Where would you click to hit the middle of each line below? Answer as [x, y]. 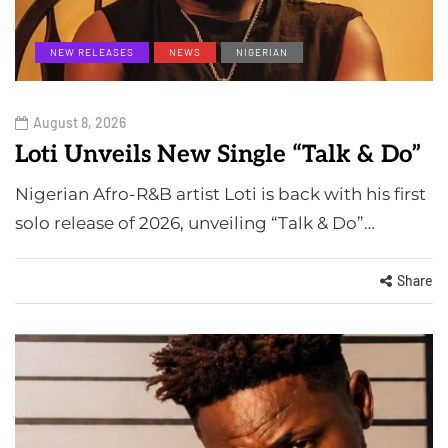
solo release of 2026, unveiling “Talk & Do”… [195, 222]
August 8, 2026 [79, 122]
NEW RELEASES [92, 51]
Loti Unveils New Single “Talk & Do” [218, 154]
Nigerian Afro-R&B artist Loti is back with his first [220, 193]
